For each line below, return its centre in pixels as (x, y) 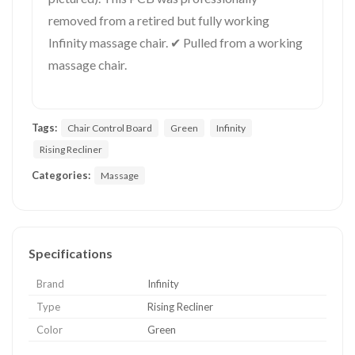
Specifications (71, 253)
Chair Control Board (110, 128)
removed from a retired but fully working (159, 20)
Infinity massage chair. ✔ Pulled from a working (176, 42)
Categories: (61, 175)
